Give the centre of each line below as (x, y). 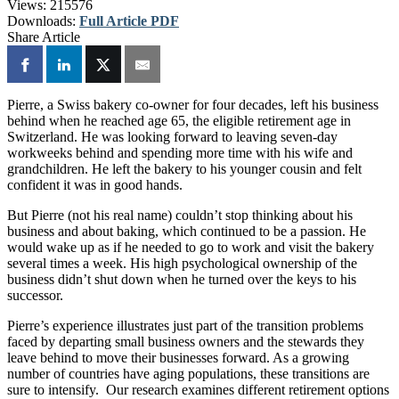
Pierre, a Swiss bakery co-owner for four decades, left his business (193, 105)
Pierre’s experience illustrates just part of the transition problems (185, 326)
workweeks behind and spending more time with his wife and (180, 153)
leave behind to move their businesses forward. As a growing (178, 358)
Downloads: (41, 20)
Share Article (44, 37)
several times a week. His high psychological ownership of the (182, 264)
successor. (35, 296)
